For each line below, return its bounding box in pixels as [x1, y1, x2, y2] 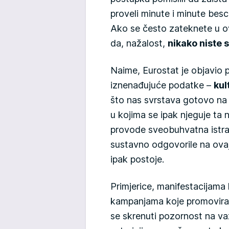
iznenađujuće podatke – [110, 80, 214, 91]
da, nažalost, [110, 38, 168, 49]
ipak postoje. [110, 154, 164, 165]
